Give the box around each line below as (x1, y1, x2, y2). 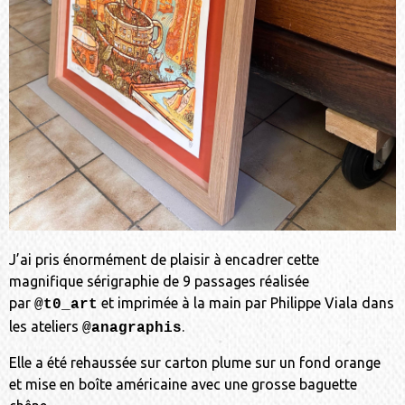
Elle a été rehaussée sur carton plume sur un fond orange (9, 354, 381, 372)
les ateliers (9, 317, 82, 334)
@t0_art (34, 296, 98, 313)
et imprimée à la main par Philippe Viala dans (98, 294, 394, 311)
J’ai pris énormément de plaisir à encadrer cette (9, 250, 319, 268)
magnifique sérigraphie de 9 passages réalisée (9, 272, 309, 289)
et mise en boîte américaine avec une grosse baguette (9, 376, 357, 393)
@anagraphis (82, 319, 182, 336)
